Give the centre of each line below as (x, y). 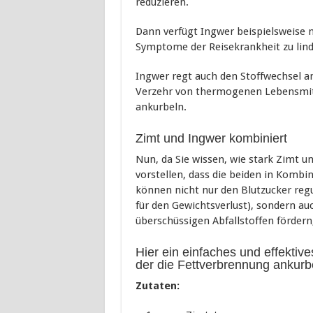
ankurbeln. (161, 107)
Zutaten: (157, 286)
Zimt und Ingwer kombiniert (211, 138)
